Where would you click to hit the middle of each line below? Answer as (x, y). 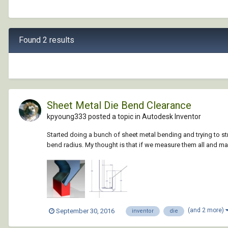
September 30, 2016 (85, 211)
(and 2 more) (207, 210)
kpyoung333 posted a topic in (94, 116)
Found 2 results (47, 40)
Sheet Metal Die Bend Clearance (119, 105)
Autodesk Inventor (172, 116)
